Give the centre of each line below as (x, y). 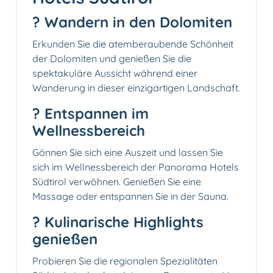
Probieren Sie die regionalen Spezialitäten (125, 261)
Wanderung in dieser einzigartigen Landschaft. (136, 88)
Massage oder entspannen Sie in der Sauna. (130, 197)
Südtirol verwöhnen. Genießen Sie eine (117, 182)
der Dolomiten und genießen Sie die (112, 59)
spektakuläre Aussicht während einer (115, 73)
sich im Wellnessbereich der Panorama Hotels (136, 167)
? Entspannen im (90, 114)
